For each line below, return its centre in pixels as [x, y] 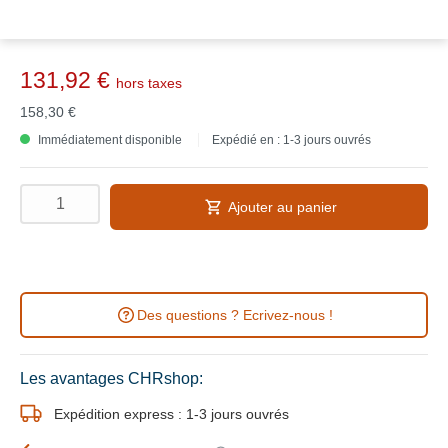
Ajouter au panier [282, 207]
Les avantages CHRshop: [111, 378]
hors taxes [149, 83]
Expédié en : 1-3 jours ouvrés [291, 140]
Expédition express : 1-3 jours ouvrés [171, 413]
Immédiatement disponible [108, 140]
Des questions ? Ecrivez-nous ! [235, 315]
